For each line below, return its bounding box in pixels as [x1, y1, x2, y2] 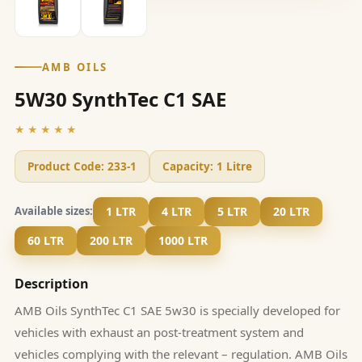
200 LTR [89, 232, 133, 248]
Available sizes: [14, 204, 93, 219]
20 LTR [272, 203, 309, 219]
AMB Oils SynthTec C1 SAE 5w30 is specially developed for [14, 301, 340, 318]
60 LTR [27, 232, 64, 248]
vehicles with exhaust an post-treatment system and [14, 323, 304, 340]
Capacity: [162, 158, 213, 174]
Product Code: [27, 158, 104, 174]
